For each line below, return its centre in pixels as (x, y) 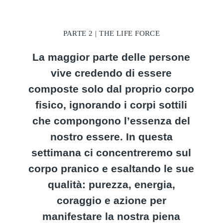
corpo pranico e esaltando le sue (111, 168)
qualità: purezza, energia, (111, 184)
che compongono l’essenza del (111, 121)
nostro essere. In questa (111, 137)
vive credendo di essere (111, 73)
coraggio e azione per (111, 200)
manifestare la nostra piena (111, 216)
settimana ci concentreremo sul (111, 153)
